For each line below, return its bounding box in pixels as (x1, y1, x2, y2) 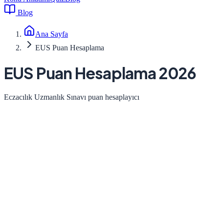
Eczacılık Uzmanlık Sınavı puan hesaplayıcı (4, 93, 139, 102)
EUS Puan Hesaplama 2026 (4, 63, 197, 83)
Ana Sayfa (35, 30, 68, 39)
